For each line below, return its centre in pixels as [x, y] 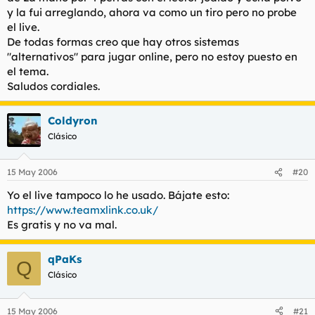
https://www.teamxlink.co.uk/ [83, 210]
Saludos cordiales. [53, 86]
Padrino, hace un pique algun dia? [92, 47]
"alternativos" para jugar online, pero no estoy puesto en [152, 56]
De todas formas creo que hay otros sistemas [123, 41]
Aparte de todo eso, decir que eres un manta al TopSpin [142, 22]
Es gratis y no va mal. [62, 225]
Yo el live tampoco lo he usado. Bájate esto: [118, 195]
